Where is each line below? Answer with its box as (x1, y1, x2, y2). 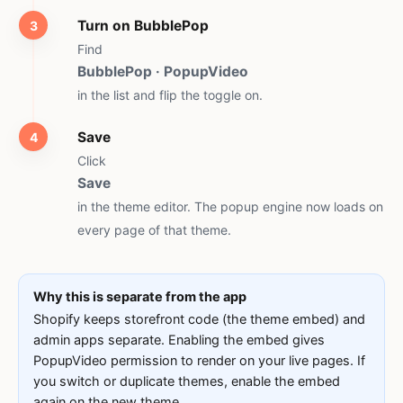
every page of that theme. (77, 222, 231, 237)
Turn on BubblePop (77, 17, 209, 34)
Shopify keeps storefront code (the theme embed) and (33, 311, 365, 327)
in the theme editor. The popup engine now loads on (77, 199, 383, 214)
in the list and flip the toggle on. (77, 87, 263, 103)
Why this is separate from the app (33, 289, 246, 305)
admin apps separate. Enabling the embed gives (33, 332, 325, 348)
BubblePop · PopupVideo (77, 63, 248, 80)
